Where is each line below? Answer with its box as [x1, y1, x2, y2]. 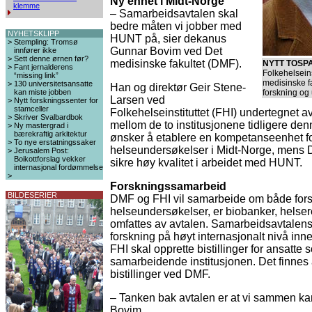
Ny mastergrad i [14, 121, 68, 130]
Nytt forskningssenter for [14, 96, 98, 104]
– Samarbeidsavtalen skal [110, 8, 238, 19]
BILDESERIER [8, 191, 57, 199]
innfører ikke [14, 46, 56, 54]
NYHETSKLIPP [8, 29, 59, 38]
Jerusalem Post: [14, 146, 69, 155]
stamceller [14, 104, 49, 113]
